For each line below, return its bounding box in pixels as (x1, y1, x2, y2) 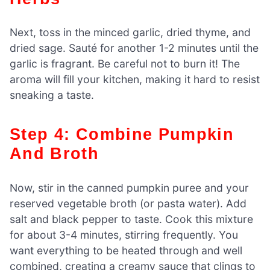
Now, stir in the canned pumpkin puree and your (10, 181, 249, 194)
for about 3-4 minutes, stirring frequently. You (10, 228, 238, 241)
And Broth (10, 144, 99, 163)
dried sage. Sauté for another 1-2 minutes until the (10, 42, 259, 55)
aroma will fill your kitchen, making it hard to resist (10, 73, 260, 86)
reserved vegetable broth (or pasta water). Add (10, 196, 246, 210)
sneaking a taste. (10, 89, 94, 102)
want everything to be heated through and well (10, 243, 242, 257)
